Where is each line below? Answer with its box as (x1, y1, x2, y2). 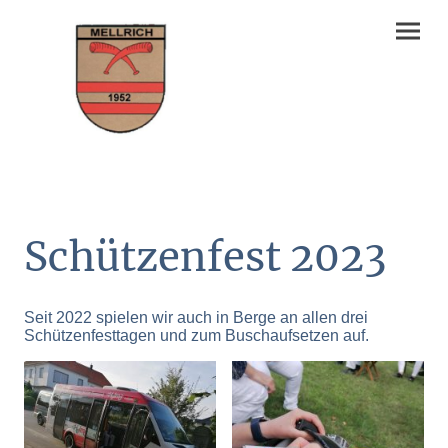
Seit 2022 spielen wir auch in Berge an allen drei (24, 308, 368, 326)
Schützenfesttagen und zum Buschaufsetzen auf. (24, 326, 369, 344)
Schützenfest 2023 (24, 231, 386, 282)
